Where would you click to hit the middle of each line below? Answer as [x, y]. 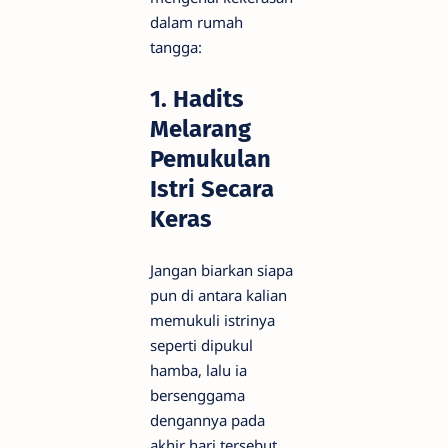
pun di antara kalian [218, 294]
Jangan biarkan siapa [221, 269]
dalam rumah [196, 22]
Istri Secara [212, 188]
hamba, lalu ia [198, 369]
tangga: [176, 47]
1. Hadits [197, 98]
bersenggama [197, 394]
